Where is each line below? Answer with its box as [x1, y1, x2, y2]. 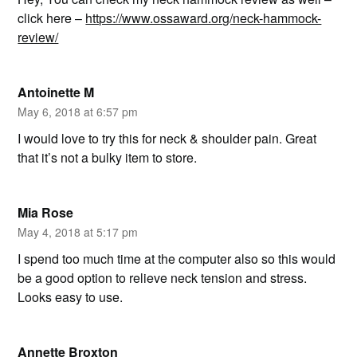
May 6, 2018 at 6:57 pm [18, 103, 139, 120]
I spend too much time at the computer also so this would [18, 249, 336, 268]
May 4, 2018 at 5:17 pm [18, 223, 139, 240]
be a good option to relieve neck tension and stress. [18, 268, 308, 287]
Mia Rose [18, 202, 74, 222]
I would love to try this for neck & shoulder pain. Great [18, 128, 317, 147]
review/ [18, 27, 59, 46]
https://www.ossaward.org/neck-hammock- [85, 8, 322, 27]
